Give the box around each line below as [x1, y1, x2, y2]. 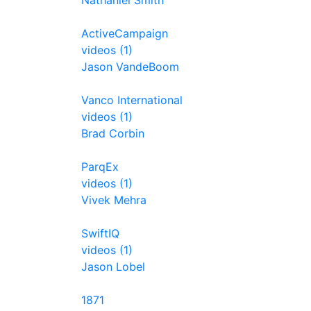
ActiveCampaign [81, 26, 168, 40]
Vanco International [81, 93, 183, 107]
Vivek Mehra [81, 193, 146, 207]
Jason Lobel [81, 260, 145, 274]
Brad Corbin [81, 126, 144, 140]
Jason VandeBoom [81, 60, 179, 74]
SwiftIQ [81, 226, 119, 240]
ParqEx [81, 160, 119, 174]
